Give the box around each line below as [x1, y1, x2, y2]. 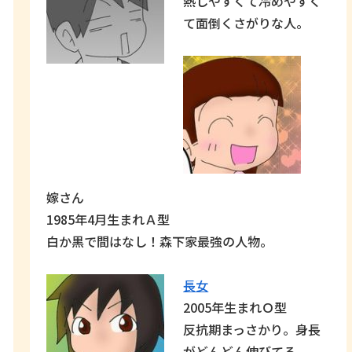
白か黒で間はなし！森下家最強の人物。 [46, 231, 273, 251]
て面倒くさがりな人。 [183, 13, 310, 32]
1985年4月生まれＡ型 [46, 209, 170, 229]
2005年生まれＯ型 [183, 297, 288, 317]
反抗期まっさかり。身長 [183, 319, 321, 339]
